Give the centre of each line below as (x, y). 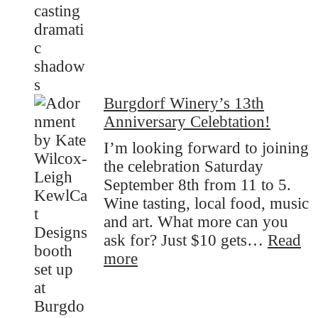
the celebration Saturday (183, 167)
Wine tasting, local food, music (206, 204)
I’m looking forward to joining (206, 148)
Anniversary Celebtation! (187, 121)
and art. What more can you (196, 222)
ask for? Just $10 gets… (186, 241)
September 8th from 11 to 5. (197, 185)
